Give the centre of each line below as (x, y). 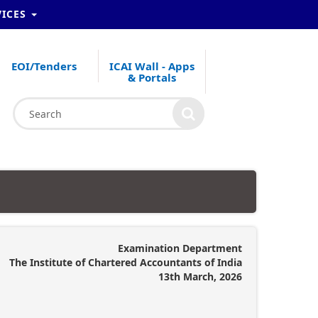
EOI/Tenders (44, 66)
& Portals (152, 77)
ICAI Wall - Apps (152, 66)
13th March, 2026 (200, 276)
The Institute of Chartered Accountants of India (126, 262)
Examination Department (180, 248)
